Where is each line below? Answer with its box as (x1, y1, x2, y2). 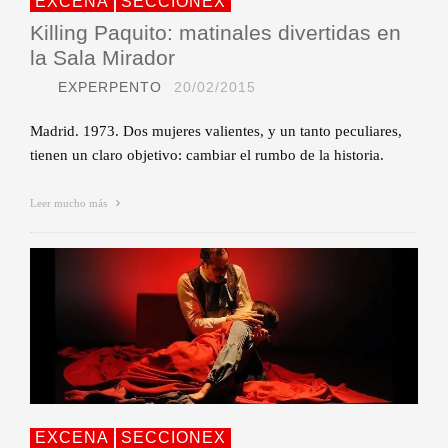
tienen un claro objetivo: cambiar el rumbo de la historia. (30, 146, 384, 163)
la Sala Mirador (30, 45, 175, 69)
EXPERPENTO (58, 78, 162, 95)
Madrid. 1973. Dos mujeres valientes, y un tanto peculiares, (30, 122, 402, 139)
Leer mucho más (30, 196, 110, 209)
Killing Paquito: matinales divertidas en (30, 20, 401, 44)
